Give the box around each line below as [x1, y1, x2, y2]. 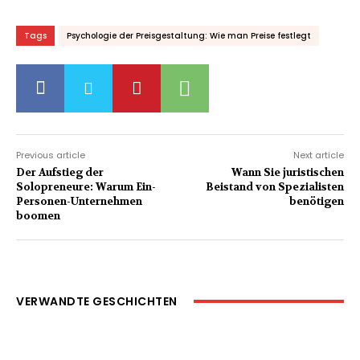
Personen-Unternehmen [16, 194, 142, 208]
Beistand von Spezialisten [205, 179, 344, 194]
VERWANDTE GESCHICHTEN [16, 292, 178, 309]
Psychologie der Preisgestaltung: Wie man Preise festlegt [67, 29, 311, 42]
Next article [292, 148, 344, 162]
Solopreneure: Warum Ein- [16, 179, 156, 194]
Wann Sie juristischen [231, 165, 344, 179]
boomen [16, 208, 60, 223]
